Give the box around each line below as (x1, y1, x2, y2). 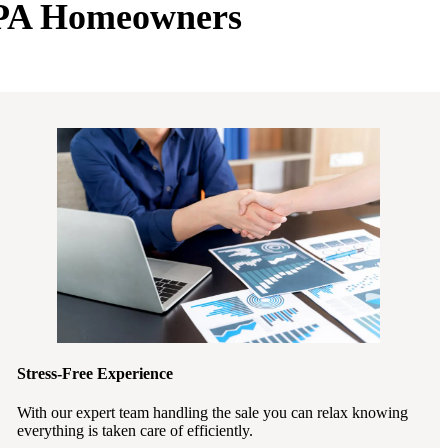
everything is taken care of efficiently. (17, 421, 254, 439)
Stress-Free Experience (17, 364, 174, 382)
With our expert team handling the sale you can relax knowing (17, 403, 409, 421)
